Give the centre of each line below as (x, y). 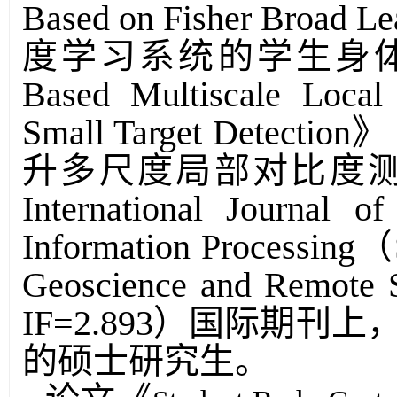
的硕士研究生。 (146, 361)
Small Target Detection (187, 132)
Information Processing (189, 247)
